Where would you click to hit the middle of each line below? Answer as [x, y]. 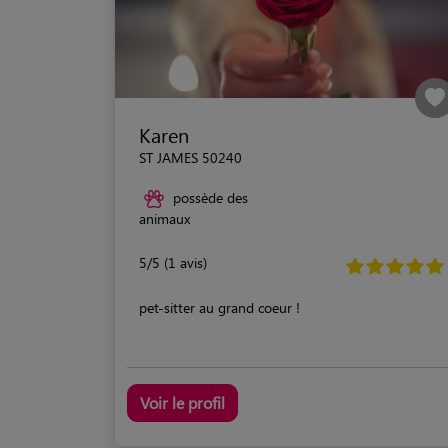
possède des [210, 197]
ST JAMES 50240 [190, 157]
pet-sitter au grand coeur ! [219, 308]
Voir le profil [182, 403]
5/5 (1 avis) [173, 263]
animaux [164, 219]
